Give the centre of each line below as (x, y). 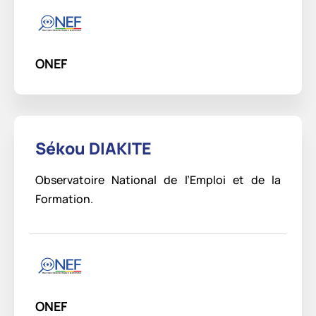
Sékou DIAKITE (93, 148)
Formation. (64, 199)
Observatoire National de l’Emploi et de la (158, 180)
